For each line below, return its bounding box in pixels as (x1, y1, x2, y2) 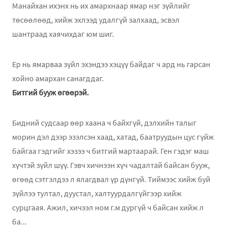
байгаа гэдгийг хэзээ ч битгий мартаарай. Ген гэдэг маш (12, 145, 209, 156)
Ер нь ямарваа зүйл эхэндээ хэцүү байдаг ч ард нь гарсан (12, 59, 210, 69)
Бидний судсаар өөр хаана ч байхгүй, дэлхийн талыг (12, 117, 197, 128)
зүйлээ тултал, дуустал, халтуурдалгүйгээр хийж (12, 188, 182, 198)
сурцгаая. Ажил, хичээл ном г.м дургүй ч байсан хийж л (12, 202, 204, 212)
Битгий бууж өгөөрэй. (12, 87, 89, 97)
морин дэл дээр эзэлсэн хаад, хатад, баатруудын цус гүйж (12, 131, 214, 142)
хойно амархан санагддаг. (12, 73, 104, 83)
